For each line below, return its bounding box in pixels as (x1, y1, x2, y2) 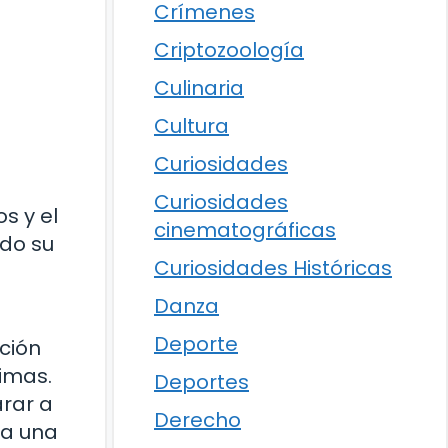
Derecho (154, 406, 241, 434)
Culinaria (154, 74, 244, 102)
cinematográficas (154, 216, 336, 244)
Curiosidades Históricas (154, 254, 392, 282)
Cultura (154, 112, 229, 140)
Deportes (154, 368, 249, 396)
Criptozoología (154, 36, 304, 64)
